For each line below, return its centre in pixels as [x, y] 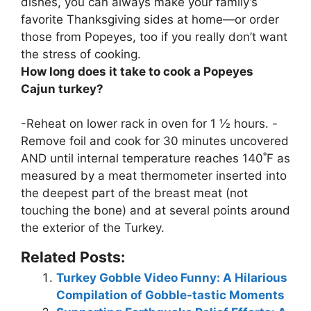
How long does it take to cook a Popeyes [137, 71]
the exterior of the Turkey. [93, 228]
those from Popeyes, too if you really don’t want [154, 36]
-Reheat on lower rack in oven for [116, 124]
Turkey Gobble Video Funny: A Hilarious [172, 278]
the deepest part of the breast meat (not [134, 193]
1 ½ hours [238, 124]
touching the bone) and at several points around [155, 211]
